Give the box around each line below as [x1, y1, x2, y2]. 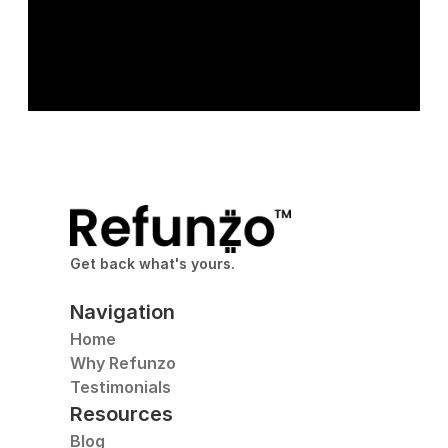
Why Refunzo [69, 353, 176, 373]
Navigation [69, 300, 175, 324]
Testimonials [69, 377, 171, 397]
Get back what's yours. [69, 255, 235, 272]
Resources [69, 402, 173, 426]
